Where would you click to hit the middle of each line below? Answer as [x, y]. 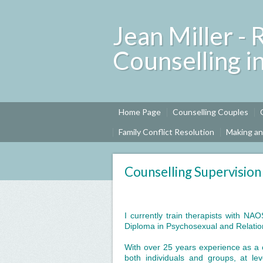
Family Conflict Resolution [166, 132]
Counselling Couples [210, 112]
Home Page [140, 112]
